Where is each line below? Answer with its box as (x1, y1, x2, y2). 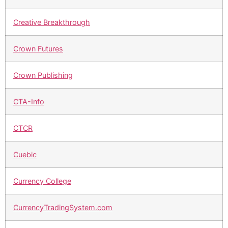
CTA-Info (13, 97, 44, 106)
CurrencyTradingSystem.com (13, 203, 112, 212)
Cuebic (13, 150, 37, 159)
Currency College (13, 177, 71, 186)
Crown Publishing (13, 71, 73, 80)
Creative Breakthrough (13, 18, 90, 27)
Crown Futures (13, 44, 63, 53)
